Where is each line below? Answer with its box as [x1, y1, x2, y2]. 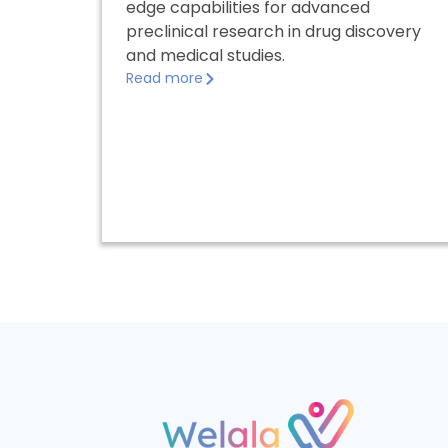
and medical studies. [126, 44, 285, 67]
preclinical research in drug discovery [126, 20, 421, 43]
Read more [126, 68, 203, 88]
